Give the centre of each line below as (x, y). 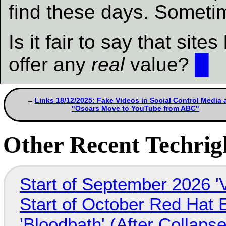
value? (160, 64)
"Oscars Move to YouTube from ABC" (136, 109)
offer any (50, 64)
